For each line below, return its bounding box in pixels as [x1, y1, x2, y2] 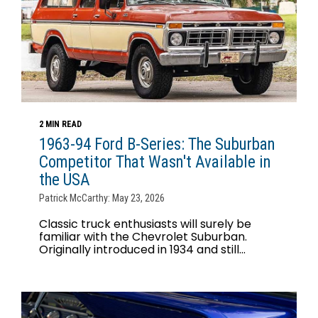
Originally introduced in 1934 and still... [39, 241, 246, 258]
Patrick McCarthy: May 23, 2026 [39, 192, 165, 205]
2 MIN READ [39, 119, 82, 130]
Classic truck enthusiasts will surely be [39, 216, 251, 233]
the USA [39, 170, 90, 190]
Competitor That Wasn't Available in [39, 153, 271, 172]
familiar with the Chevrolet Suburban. [39, 229, 247, 246]
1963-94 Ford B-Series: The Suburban [39, 135, 275, 155]
